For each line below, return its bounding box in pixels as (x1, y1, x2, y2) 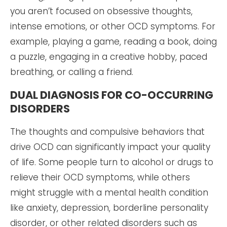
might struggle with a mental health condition (10, 186, 208, 199)
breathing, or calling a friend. (10, 66, 133, 79)
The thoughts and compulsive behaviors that (10, 126, 205, 138)
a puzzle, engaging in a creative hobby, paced (10, 51, 207, 63)
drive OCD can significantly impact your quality (10, 141, 210, 154)
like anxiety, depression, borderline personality (10, 202, 208, 214)
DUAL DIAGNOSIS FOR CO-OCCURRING (10, 88, 213, 103)
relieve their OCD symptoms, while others (10, 171, 190, 184)
